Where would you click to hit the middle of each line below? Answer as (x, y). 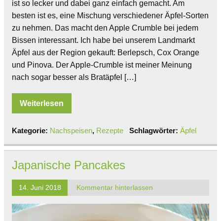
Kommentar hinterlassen (114, 187)
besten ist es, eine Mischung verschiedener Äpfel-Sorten (110, 15)
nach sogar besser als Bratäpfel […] (74, 77)
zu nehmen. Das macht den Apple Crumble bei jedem (105, 28)
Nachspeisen (71, 130)
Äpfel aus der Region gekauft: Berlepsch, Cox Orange (106, 52)
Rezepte (110, 130)
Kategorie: (31, 130)
